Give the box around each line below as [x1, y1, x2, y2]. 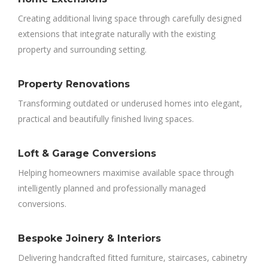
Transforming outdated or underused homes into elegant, [18, 98, 242, 109]
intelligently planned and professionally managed [18, 182, 206, 194]
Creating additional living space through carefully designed [18, 13, 242, 25]
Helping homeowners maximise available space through [18, 167, 234, 179]
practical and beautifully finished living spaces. [18, 113, 194, 125]
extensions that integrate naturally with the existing [18, 28, 215, 40]
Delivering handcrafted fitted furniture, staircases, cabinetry [18, 252, 247, 264]
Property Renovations [18, 78, 130, 90]
